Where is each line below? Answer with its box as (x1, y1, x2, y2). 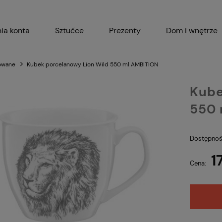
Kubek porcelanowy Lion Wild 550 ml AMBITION (27, 60, 158, 68)
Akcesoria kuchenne (91, 54, 164, 64)
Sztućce (55, 25, 84, 36)
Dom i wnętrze (166, 25, 218, 36)
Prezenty (109, 25, 141, 36)
